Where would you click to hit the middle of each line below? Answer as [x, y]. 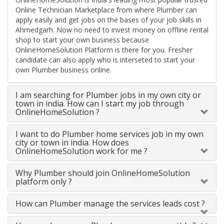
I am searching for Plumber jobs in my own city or [108, 95]
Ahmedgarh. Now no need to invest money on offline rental [112, 30]
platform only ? [44, 182]
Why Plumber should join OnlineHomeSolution [103, 173]
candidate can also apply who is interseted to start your [105, 60]
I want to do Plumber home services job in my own [109, 134]
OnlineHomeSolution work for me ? [81, 151]
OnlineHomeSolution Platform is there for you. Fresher [104, 50]
